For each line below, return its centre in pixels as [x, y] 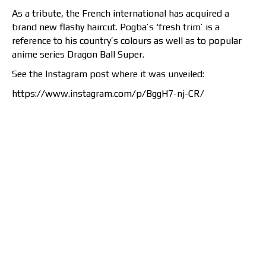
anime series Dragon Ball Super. [78, 55]
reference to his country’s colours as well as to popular [127, 41]
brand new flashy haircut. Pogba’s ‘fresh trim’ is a [116, 27]
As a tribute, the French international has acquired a [121, 14]
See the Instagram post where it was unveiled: [108, 74]
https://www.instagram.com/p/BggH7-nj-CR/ [108, 94]
